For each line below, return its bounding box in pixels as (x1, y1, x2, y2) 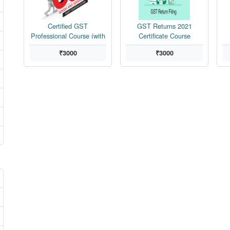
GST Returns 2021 (137, 21, 192, 31)
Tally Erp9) (52, 41, 84, 50)
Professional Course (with (30, 31, 105, 41)
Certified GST (48, 21, 88, 31)
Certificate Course (138, 31, 190, 41)
